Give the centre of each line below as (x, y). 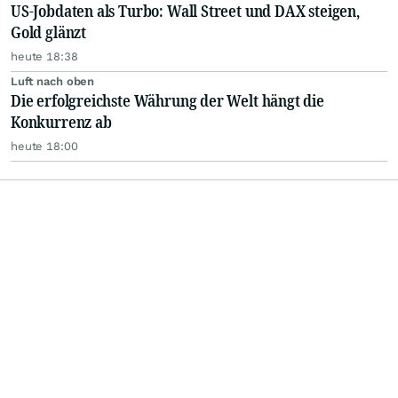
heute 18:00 (44, 147)
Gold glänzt (49, 32)
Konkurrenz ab (61, 122)
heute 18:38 (44, 57)
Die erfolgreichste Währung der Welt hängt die (167, 101)
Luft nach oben (53, 82)
